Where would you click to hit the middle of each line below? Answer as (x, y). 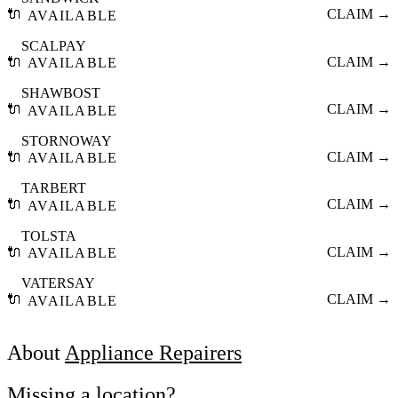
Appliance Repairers (153, 352)
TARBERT (54, 188)
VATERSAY (58, 283)
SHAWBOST (61, 93)
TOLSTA (49, 235)
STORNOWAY (67, 140)
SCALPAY (54, 45)
